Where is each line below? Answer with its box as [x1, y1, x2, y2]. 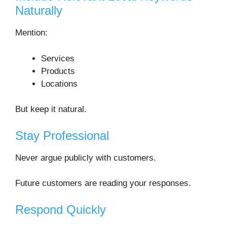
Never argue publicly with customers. [15, 153, 156, 163]
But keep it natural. [15, 104, 87, 115]
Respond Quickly [15, 202, 106, 216]
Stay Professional [15, 128, 109, 142]
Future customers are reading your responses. [15, 178, 191, 188]
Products [41, 66, 75, 76]
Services [41, 53, 74, 63]
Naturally [15, 4, 62, 18]
